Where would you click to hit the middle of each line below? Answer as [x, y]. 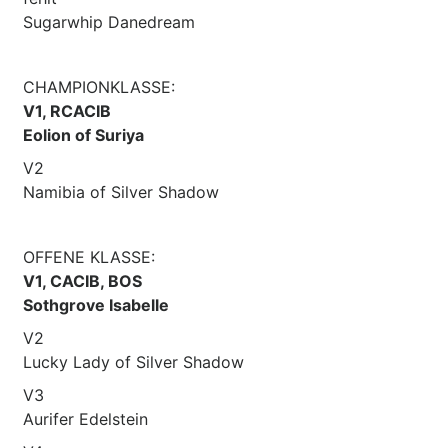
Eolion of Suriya [83, 134]
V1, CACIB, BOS [82, 280]
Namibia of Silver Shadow [121, 191]
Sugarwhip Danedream [109, 21]
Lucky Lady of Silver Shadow [133, 361]
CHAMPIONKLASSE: [99, 86]
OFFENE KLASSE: [89, 256]
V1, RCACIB [67, 110]
